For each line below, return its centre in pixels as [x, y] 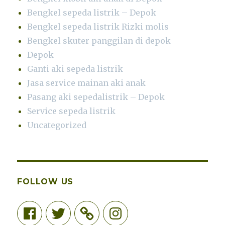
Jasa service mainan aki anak [87, 83]
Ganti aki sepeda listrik [75, 69]
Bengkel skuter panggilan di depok [99, 40]
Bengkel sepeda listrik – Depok [92, 12]
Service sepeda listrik [72, 111]
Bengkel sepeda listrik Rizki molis [98, 26]
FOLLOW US [45, 181]
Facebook [40, 209]
